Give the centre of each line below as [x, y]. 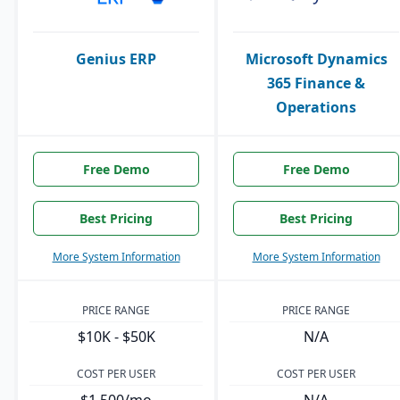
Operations [316, 108]
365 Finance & [316, 83]
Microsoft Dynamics [316, 59]
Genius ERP [116, 59]
